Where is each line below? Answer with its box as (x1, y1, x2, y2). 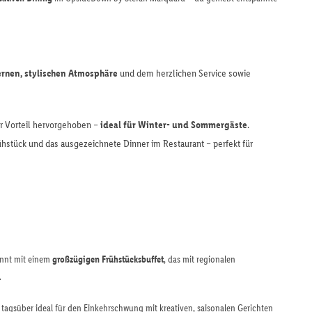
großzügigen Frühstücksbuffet (52, 253, 164, 265)
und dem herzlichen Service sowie (118, 66, 251, 79)
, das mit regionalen (164, 253, 235, 265)
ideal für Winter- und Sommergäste (100, 118, 247, 131)
